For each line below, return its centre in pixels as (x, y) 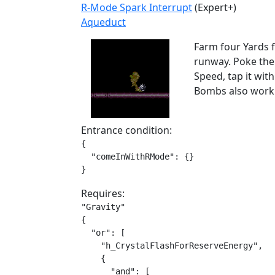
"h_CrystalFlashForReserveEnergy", (172, 246)
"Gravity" (103, 207)
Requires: (103, 193)
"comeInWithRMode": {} (137, 157)
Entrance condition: (126, 130)
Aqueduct (103, 22)
